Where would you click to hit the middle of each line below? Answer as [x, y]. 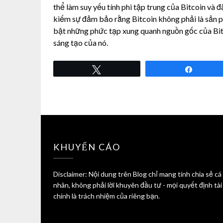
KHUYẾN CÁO [87, 147]
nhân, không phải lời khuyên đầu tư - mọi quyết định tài [138, 185]
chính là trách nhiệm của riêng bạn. [107, 196]
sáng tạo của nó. [81, 43]
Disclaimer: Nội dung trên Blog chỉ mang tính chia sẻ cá [137, 174]
